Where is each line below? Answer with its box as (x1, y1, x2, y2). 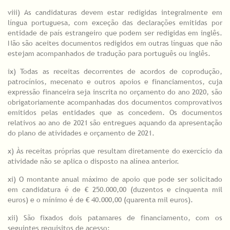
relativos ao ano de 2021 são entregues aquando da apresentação (8, 118, 222, 128)
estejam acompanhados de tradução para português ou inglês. (8, 49, 210, 59)
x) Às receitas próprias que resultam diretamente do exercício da (8, 146, 222, 156)
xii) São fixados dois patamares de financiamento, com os (8, 213, 222, 223)
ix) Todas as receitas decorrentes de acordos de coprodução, (8, 67, 222, 76)
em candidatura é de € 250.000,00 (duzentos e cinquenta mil (8, 185, 222, 195)
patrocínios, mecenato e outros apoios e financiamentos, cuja (8, 77, 222, 87)
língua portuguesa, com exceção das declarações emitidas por (8, 18, 222, 28)
